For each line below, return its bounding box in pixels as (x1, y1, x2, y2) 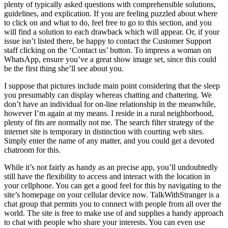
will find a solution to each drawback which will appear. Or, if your (4, 27, 219, 37)
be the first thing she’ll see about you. (4, 64, 124, 73)
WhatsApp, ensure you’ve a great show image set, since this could (4, 55, 216, 64)
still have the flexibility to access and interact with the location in (4, 172, 210, 181)
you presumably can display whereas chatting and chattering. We (4, 91, 212, 100)
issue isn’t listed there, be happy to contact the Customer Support (4, 37, 211, 46)
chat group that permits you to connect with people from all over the (4, 199, 221, 209)
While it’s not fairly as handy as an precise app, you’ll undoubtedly (4, 163, 218, 172)
